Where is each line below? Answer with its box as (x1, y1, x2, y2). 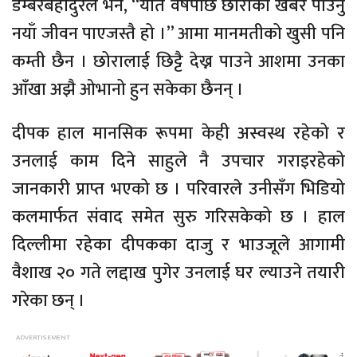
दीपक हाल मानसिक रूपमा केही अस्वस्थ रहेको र (12, 119, 345, 149)
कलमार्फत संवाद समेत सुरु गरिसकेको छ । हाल (12, 202, 345, 233)
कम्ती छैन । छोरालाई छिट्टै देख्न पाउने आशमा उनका (12, 47, 345, 77)
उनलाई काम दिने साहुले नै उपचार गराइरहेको (12, 147, 345, 177)
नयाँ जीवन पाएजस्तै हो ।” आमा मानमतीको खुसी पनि (12, 19, 345, 49)
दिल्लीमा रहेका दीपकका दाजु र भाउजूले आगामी (12, 230, 345, 261)
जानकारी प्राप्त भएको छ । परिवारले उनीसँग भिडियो (12, 175, 345, 205)
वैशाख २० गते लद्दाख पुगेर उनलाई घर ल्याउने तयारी (12, 258, 345, 288)
